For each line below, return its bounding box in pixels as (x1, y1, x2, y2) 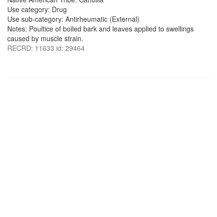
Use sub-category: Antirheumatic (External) (7, 14, 139, 24)
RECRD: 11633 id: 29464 (7, 43, 85, 53)
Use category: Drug (7, 4, 67, 14)
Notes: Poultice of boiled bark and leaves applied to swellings (7, 24, 194, 33)
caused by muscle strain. (7, 33, 83, 43)
